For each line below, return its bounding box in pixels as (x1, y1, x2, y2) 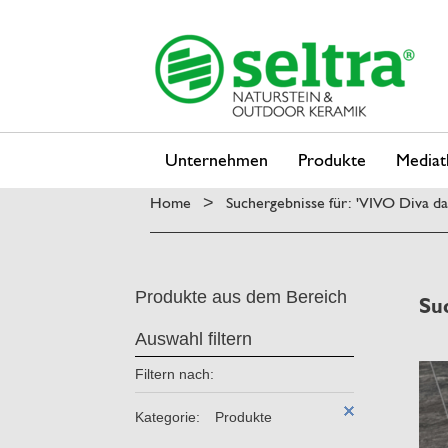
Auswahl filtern (135, 329, 252, 349)
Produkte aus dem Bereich (135, 287, 347, 307)
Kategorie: (135, 410, 200, 425)
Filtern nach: (135, 367, 214, 382)
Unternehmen (165, 148, 268, 170)
